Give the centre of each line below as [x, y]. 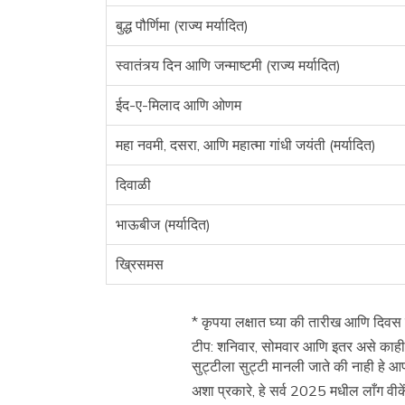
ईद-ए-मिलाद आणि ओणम [179, 105]
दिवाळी [133, 184]
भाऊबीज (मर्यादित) [163, 224]
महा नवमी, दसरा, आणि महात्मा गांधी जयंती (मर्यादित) [246, 145]
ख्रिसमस [140, 264]
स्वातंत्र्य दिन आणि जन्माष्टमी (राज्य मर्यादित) [228, 65]
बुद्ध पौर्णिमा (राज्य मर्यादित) [182, 25]
